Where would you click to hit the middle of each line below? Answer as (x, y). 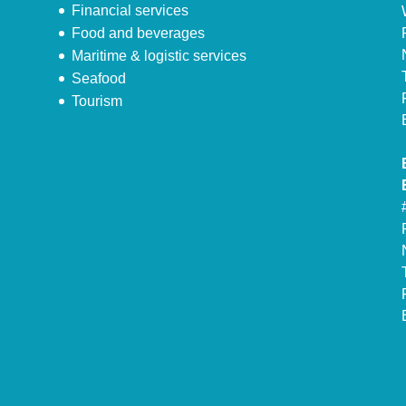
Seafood (98, 79)
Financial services (130, 11)
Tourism (97, 101)
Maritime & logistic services (159, 56)
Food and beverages (138, 34)
